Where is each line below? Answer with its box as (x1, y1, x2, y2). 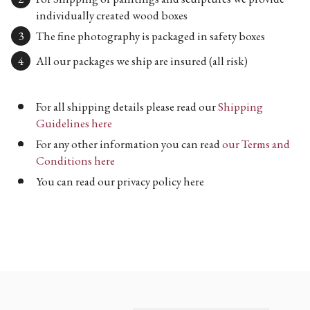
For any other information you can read (36, 136, 222, 152)
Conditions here (36, 152, 115, 168)
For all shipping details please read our (36, 98, 218, 114)
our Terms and (222, 136, 290, 152)
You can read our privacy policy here (36, 173, 204, 189)
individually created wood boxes (36, 7, 188, 23)
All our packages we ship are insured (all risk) (36, 53, 248, 69)
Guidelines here (36, 115, 112, 131)
